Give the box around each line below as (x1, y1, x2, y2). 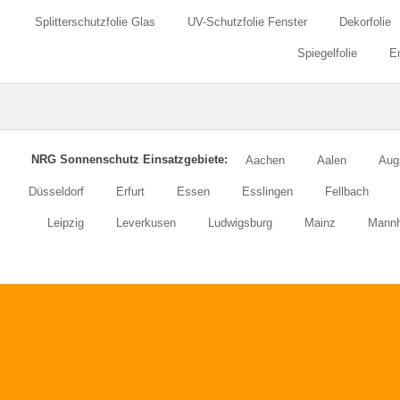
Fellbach (324, 184, 369, 198)
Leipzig (47, 215, 84, 229)
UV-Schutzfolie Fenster (187, 14, 307, 29)
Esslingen (241, 184, 293, 198)
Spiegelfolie (297, 46, 357, 60)
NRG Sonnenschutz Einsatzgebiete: (30, 152, 228, 166)
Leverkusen (116, 215, 176, 229)
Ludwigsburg (208, 215, 272, 229)
